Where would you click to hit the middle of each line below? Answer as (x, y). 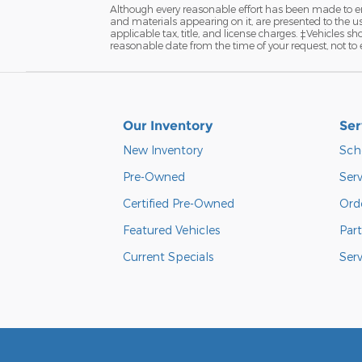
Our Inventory (168, 126)
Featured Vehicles (171, 230)
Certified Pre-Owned (179, 204)
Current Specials (168, 257)
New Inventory (163, 150)
